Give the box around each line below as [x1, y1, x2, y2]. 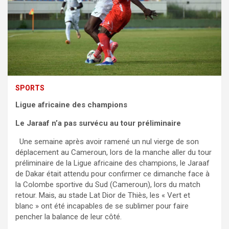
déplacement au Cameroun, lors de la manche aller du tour [15, 147, 212, 157]
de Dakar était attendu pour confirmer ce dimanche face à [15, 169, 210, 178]
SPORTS [15, 83, 44, 92]
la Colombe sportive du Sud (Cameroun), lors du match [15, 179, 200, 189]
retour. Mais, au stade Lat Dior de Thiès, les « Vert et [15, 190, 190, 200]
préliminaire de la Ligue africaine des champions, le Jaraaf [15, 158, 210, 168]
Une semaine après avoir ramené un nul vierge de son [19, 136, 199, 146]
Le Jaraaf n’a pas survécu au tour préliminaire [15, 118, 181, 128]
